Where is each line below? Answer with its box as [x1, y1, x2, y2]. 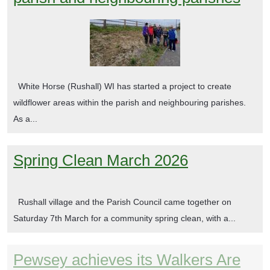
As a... [13, 113, 37, 124]
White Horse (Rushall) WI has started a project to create [13, 81, 231, 91]
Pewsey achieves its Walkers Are [13, 250, 240, 269]
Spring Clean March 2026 [13, 151, 188, 169]
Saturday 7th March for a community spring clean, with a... [13, 213, 236, 223]
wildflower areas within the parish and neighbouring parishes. [13, 97, 251, 107]
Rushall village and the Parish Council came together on [13, 196, 231, 207]
